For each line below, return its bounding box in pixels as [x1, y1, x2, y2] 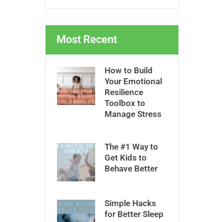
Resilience [105, 87, 143, 98]
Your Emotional [105, 76, 162, 87]
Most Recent [56, 33, 117, 46]
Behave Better [105, 164, 158, 174]
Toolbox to [105, 98, 145, 109]
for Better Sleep [105, 209, 164, 220]
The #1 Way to [105, 142, 158, 152]
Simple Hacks [105, 198, 156, 209]
